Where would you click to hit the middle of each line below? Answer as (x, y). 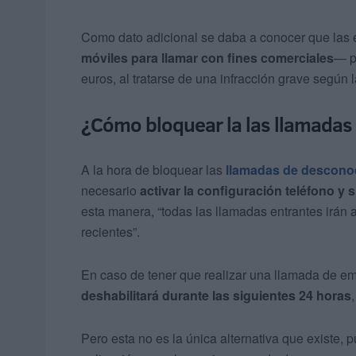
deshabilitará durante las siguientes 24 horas (216, 296)
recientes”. (110, 232)
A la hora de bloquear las (153, 170)
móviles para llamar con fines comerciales (207, 58)
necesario (110, 191)
